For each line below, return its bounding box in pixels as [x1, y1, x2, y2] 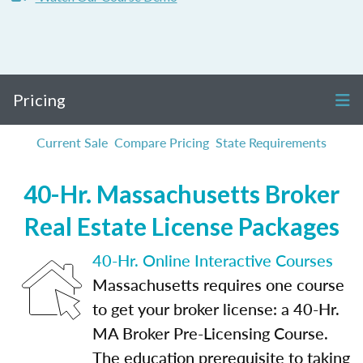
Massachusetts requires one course [92, 273, 344, 296]
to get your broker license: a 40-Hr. [92, 297, 340, 320]
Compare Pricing [114, 133, 209, 152]
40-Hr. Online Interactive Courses [92, 249, 333, 271]
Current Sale [36, 133, 108, 152]
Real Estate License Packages [23, 211, 340, 241]
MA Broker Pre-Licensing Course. [92, 322, 328, 344]
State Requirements [216, 133, 327, 152]
